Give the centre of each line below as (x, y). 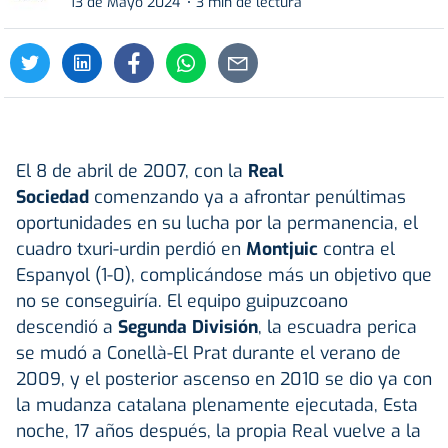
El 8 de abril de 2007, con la (132, 170)
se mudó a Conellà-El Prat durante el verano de (208, 352)
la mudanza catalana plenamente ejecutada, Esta (217, 404)
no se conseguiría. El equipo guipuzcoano (182, 300)
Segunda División (188, 326)
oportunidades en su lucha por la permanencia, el (217, 222)
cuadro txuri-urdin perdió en (131, 248)
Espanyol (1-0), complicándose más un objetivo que (224, 274)
